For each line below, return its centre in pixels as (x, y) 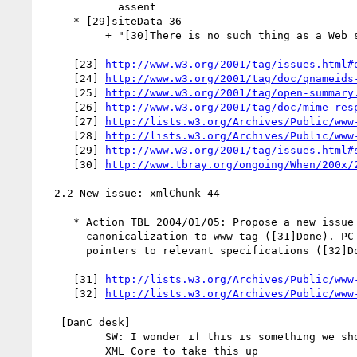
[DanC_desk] (51, 322)
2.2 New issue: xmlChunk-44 (48, 193)
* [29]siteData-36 (57, 21)
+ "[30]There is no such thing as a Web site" (73, 35)
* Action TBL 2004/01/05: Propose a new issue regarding (57, 222)
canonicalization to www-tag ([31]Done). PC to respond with (64, 236)
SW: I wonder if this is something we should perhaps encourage (73, 336)
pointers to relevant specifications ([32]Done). (64, 250)
